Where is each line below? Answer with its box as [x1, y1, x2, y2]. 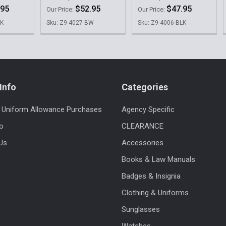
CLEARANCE [121, 122, 163, 131]
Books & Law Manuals [121, 155, 195, 164]
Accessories [121, 138, 163, 148]
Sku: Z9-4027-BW [46, 19, 94, 26]
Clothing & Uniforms [121, 188, 189, 198]
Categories [121, 81, 168, 92]
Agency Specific [121, 105, 175, 115]
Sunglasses [121, 205, 160, 214]
